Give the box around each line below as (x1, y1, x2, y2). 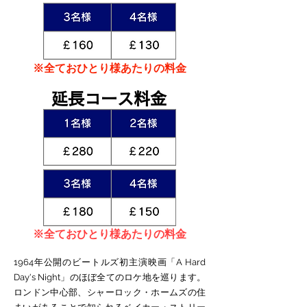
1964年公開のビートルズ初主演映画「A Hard (14, 257, 206, 267)
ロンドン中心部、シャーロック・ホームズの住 (14, 287, 206, 297)
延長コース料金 (51, 90, 167, 107)
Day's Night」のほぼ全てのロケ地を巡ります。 (14, 272, 206, 282)
